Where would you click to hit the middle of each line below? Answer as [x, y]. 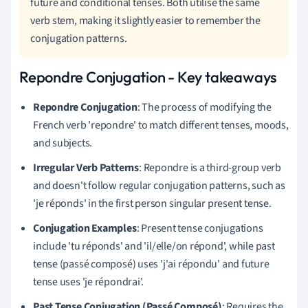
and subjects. [63, 143]
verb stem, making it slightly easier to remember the [145, 20]
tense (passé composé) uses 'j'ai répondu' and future [151, 264]
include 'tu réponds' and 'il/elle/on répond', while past [154, 246]
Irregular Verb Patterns [86, 167]
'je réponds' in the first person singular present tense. [152, 203]
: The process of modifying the [205, 107]
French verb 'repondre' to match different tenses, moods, [161, 125]
